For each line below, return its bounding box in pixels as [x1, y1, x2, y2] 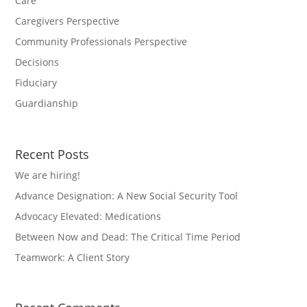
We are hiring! [15, 168, 81, 182]
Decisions [15, 56, 60, 69]
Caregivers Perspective [15, 14, 120, 28]
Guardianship [15, 97, 79, 110]
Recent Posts [15, 145, 90, 162]
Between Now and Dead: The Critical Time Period [15, 230, 241, 243]
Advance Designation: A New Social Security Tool [15, 188, 238, 202]
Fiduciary [15, 76, 58, 90]
